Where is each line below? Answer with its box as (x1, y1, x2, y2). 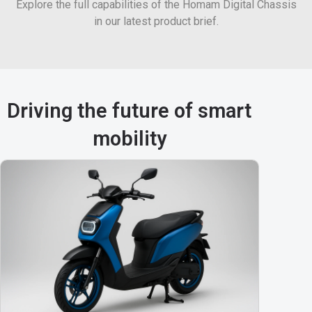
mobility (92, 127, 166, 151)
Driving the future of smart (7, 99, 252, 123)
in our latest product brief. (93, 15, 219, 29)
